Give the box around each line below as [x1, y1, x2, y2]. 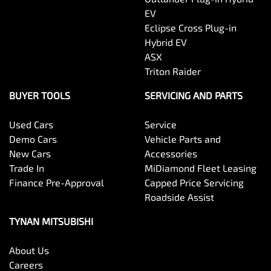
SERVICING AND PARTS [145, 90, 243, 102]
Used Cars [9, 119, 53, 131]
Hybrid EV [145, 36, 187, 48]
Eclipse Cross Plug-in [145, 22, 237, 34]
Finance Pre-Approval [9, 177, 104, 189]
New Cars [9, 148, 51, 160]
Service [145, 119, 177, 131]
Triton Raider [145, 65, 201, 77]
